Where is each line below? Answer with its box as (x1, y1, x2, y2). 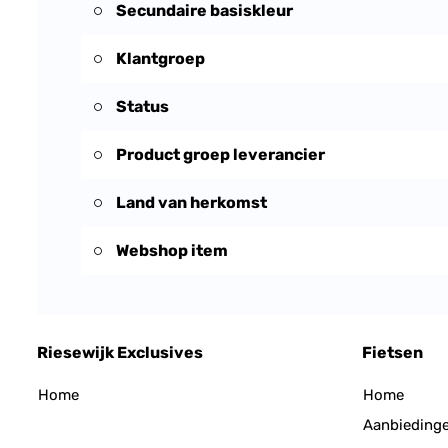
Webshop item (116, 241, 228, 260)
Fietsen (362, 343, 423, 362)
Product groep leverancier (116, 145, 325, 164)
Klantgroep (116, 49, 205, 68)
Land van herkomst (116, 193, 267, 212)
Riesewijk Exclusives (37, 343, 203, 362)
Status (116, 97, 169, 116)
